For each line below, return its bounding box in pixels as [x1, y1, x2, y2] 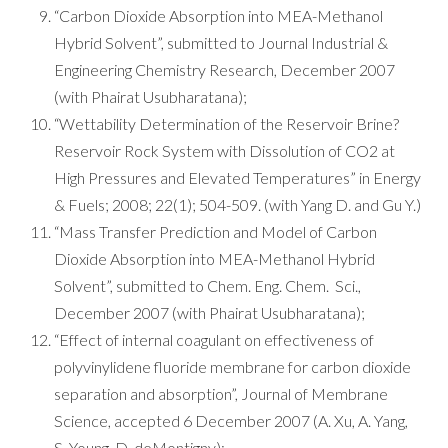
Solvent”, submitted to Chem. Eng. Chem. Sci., [54, 276, 361, 295]
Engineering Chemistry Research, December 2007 [54, 60, 395, 79]
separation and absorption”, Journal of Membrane [54, 384, 388, 403]
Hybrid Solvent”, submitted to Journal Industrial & [54, 33, 388, 52]
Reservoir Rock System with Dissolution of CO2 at [54, 141, 395, 160]
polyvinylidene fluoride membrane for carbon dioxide [54, 357, 411, 376]
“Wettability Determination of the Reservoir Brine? [54, 114, 399, 133]
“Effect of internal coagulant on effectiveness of [54, 330, 374, 349]
